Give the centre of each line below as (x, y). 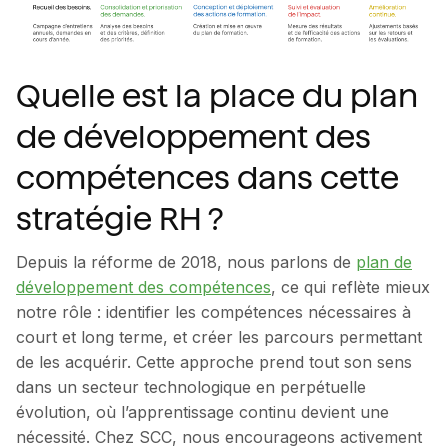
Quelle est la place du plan (217, 95)
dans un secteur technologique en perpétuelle (191, 386)
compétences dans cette (207, 177)
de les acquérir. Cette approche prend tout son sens (214, 361)
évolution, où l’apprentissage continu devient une (202, 411)
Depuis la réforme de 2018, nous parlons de (186, 261)
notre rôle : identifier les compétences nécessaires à (213, 311)
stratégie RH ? (119, 218)
